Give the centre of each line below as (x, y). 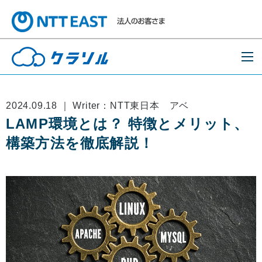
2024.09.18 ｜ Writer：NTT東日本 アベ (98, 106)
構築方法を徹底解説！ (80, 143)
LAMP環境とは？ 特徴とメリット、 (127, 124)
